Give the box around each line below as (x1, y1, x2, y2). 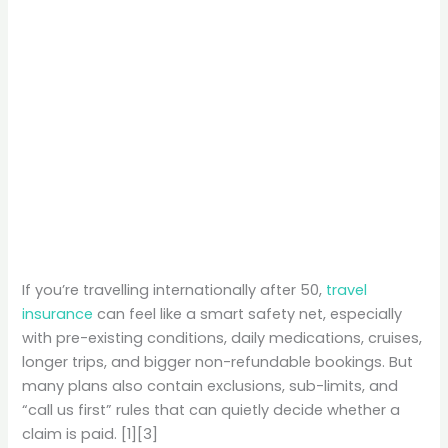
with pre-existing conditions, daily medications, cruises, (22, 327, 423, 348)
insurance (22, 303, 94, 324)
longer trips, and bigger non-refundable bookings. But (22, 351, 414, 372)
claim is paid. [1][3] (22, 423, 159, 444)
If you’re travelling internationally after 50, (22, 279, 327, 300)
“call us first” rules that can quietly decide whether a (22, 399, 401, 420)
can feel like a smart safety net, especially (93, 303, 403, 324)
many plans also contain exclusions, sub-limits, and (22, 375, 399, 396)
